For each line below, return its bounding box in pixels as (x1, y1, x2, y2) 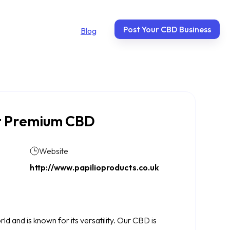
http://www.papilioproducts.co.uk (29, 162, 159, 172)
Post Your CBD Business (123, 24, 211, 34)
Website (39, 146, 68, 156)
